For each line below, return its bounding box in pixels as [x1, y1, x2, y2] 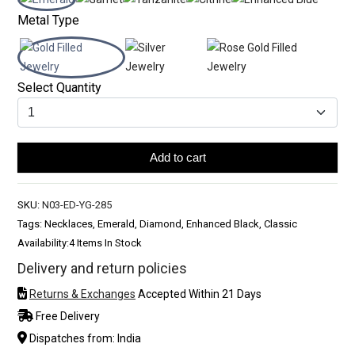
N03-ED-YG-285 [42, 198, 112, 211]
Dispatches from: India [27, 331, 141, 345]
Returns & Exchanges [29, 287, 136, 300]
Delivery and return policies [17, 259, 187, 277]
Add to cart [149, 150, 206, 164]
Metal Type [17, 12, 79, 28]
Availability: [17, 236, 69, 249]
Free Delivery [33, 309, 100, 323]
